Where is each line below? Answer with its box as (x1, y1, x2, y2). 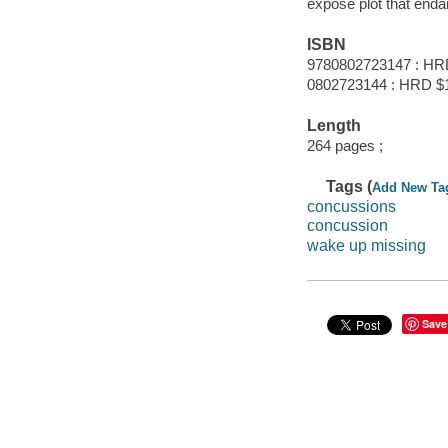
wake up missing (306, 236, 426, 254)
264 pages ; (306, 136, 383, 154)
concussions (306, 197, 396, 215)
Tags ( (326, 178, 373, 196)
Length (306, 117, 361, 135)
